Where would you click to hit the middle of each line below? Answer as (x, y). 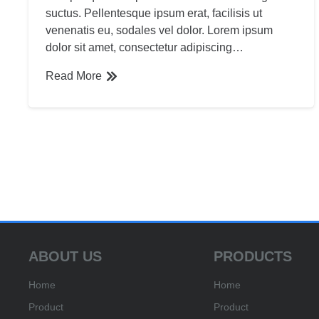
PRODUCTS (253, 256)
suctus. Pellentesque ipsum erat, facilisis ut (154, 14)
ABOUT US (65, 256)
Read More (74, 76)
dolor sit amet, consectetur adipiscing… (145, 48)
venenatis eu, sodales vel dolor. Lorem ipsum (159, 31)
